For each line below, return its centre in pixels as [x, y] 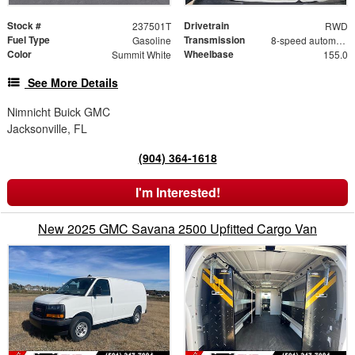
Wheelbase [209, 53]
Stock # [24, 25]
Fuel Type [29, 39]
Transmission [214, 39]
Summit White [141, 54]
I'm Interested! [177, 192]
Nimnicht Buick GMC [59, 111]
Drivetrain [206, 25]
